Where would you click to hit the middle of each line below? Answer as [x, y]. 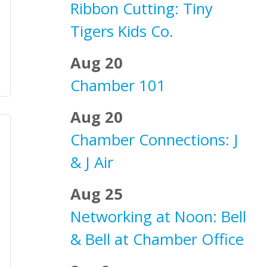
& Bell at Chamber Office [157, 239]
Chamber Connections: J [154, 140]
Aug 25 [97, 194]
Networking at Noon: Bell [158, 217]
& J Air [92, 162]
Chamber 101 [118, 86]
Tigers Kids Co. [122, 31]
